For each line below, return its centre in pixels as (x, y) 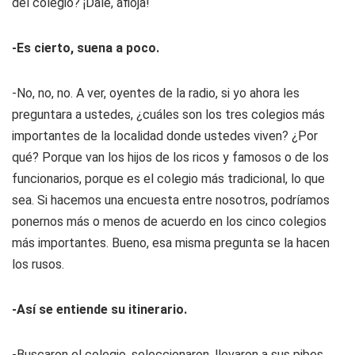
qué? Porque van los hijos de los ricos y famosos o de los (170, 157)
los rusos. (38, 264)
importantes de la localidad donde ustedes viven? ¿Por (165, 136)
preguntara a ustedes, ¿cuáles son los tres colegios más (168, 115)
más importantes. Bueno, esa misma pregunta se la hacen (171, 243)
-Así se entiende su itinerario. (99, 309)
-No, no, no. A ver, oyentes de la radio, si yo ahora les (156, 93)
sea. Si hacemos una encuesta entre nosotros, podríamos (171, 200)
